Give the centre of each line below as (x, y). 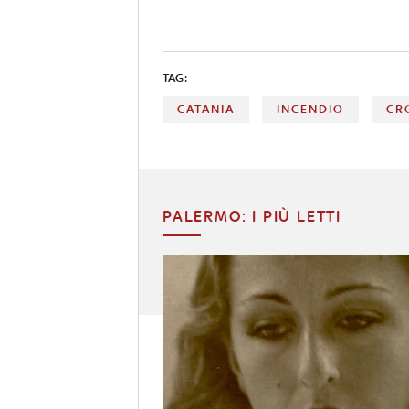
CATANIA (206, 109)
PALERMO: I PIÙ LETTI (252, 216)
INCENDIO (311, 109)
